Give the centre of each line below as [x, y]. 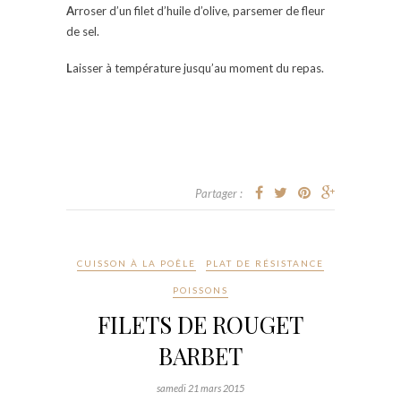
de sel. [83, 31]
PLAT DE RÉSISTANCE [265, 263]
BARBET [200, 355]
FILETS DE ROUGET [200, 324]
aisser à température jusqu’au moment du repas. [198, 68]
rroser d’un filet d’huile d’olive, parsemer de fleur [200, 10]
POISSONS [200, 290]
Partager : [219, 193]
